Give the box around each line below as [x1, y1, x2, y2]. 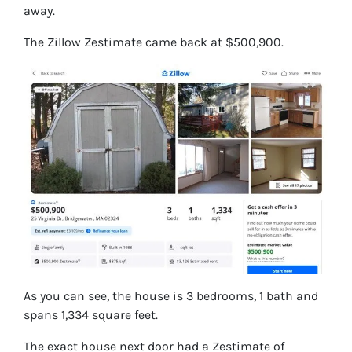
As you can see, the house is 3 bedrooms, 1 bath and [24, 288, 318, 304]
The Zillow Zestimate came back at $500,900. [24, 35, 284, 50]
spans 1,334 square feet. [24, 307, 158, 323]
